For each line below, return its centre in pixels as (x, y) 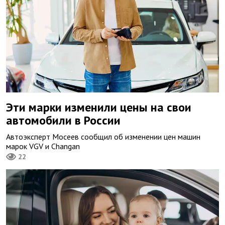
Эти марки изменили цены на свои (99, 107)
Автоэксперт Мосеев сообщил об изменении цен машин (103, 137)
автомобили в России (63, 121)
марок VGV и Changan (43, 146)
